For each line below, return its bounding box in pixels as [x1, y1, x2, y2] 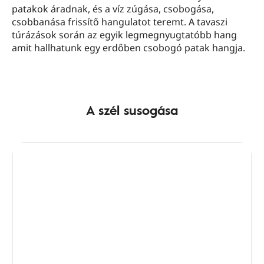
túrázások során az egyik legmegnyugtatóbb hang [12, 28, 237, 41]
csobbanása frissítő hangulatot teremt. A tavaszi [12, 15, 227, 28]
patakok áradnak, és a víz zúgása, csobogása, [12, 2, 214, 15]
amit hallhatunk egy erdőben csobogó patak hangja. [12, 41, 247, 54]
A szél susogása [86, 100, 178, 120]
